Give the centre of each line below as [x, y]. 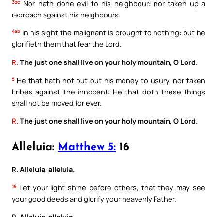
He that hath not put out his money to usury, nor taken [110, 80]
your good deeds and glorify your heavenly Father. [94, 198]
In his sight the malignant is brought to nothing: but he [113, 33]
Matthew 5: [87, 147]
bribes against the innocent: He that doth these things [108, 91]
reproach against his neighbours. [66, 14]
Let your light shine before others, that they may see [111, 187]
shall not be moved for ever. [57, 102]
